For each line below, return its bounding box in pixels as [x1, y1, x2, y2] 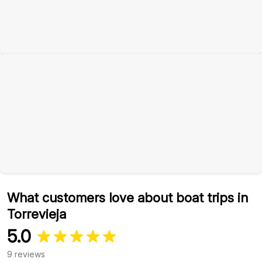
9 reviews [7, 249, 45, 259]
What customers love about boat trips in [7, 189, 248, 205]
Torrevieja [7, 206, 66, 222]
